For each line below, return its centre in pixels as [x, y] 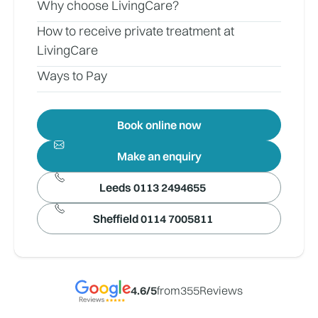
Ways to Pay [72, 76]
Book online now [159, 125]
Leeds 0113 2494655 [153, 187]
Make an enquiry [159, 156]
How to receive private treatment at [136, 31]
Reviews [221, 291]
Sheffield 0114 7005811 [153, 219]
